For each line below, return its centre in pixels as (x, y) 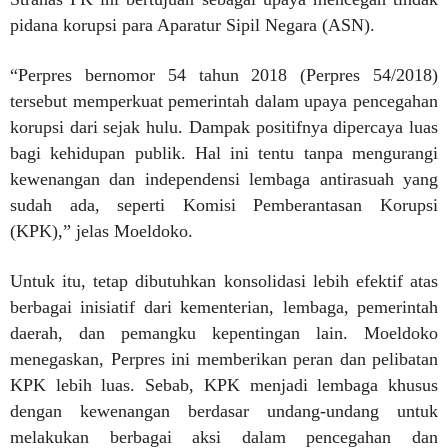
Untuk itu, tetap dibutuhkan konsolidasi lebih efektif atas (224, 281)
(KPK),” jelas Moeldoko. (101, 231)
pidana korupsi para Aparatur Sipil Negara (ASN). (192, 25)
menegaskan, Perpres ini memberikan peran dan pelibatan (224, 359)
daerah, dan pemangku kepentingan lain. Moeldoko (224, 333)
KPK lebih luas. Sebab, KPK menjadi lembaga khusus (224, 385)
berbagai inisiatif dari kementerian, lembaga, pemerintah (224, 307)
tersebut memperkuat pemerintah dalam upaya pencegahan (224, 101)
